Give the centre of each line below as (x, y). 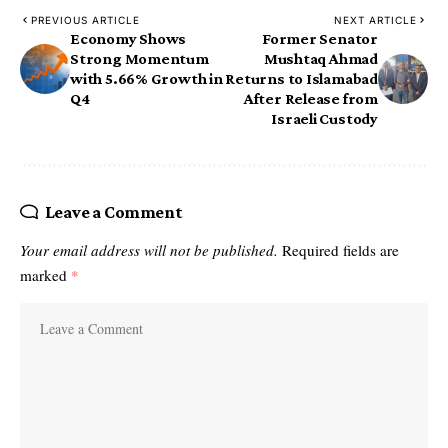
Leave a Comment (113, 211)
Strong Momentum (139, 58)
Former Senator (319, 38)
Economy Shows (128, 38)
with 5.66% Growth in (146, 78)
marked (45, 274)
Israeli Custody (324, 118)
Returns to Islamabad (301, 78)
